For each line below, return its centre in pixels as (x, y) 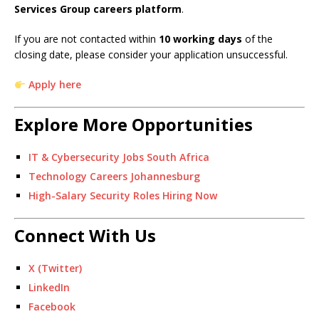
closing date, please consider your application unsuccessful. (151, 55)
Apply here (54, 85)
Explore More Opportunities (134, 125)
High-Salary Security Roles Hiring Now (123, 196)
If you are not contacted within (87, 39)
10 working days (200, 39)
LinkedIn (49, 288)
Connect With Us (85, 236)
